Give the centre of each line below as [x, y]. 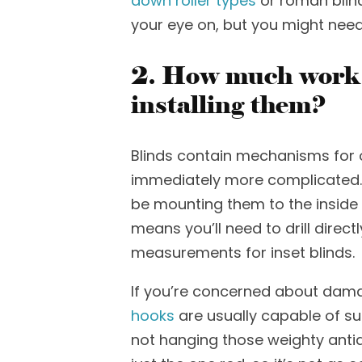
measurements [188, 253]
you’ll [205, 228]
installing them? [229, 105]
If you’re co [171, 291]
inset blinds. [313, 253]
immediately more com [216, 180]
